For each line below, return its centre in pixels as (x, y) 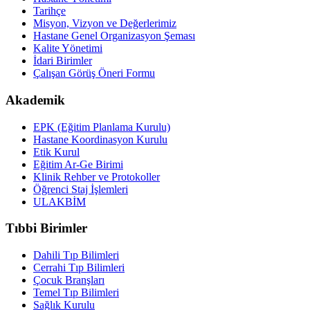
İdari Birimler (63, 61)
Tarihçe (49, 11)
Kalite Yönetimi (68, 48)
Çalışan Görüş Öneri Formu (94, 73)
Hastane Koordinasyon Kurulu (100, 139)
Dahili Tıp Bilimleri (76, 255)
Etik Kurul (56, 152)
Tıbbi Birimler (46, 228)
